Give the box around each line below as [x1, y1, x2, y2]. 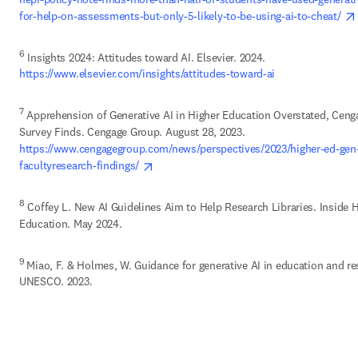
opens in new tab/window [153, 157, 277, 173]
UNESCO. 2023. [19, 274, 96, 289]
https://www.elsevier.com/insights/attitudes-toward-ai [19, 66, 278, 82]
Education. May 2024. [19, 216, 125, 231]
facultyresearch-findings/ [19, 158, 142, 173]
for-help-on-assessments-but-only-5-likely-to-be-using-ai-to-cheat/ [19, 8, 344, 23]
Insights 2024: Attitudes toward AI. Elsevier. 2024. [24, 50, 266, 65]
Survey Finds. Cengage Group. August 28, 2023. [19, 125, 245, 140]
